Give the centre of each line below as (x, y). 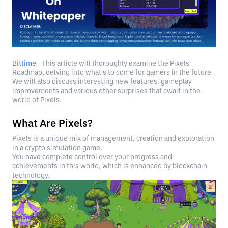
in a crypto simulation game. (57, 148)
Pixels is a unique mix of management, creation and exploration (113, 139)
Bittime (24, 64)
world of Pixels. (37, 100)
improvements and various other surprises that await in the (106, 91)
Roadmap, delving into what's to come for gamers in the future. (113, 73)
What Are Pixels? (52, 124)
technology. (31, 176)
